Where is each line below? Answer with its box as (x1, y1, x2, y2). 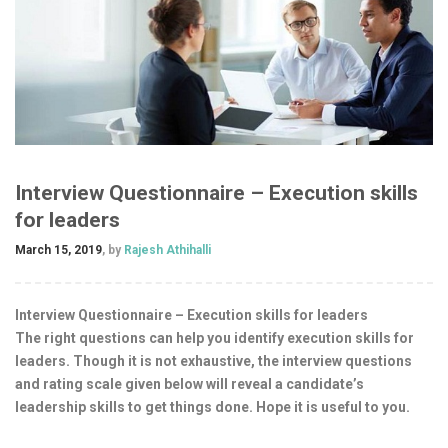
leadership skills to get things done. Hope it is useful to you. (15, 399, 410, 416)
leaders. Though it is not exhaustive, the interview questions (15, 353, 412, 370)
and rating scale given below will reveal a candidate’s (15, 376, 364, 393)
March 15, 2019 (15, 243, 102, 258)
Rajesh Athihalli (121, 243, 211, 258)
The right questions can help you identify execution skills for (15, 330, 414, 347)
